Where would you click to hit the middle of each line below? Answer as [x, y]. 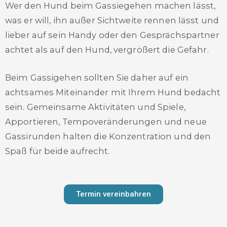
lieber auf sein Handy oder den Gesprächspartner [112, 35]
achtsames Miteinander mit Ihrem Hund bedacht [113, 92]
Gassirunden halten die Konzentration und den [108, 136]
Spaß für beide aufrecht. [57, 151]
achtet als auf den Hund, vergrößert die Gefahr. [108, 49]
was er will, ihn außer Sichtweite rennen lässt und [112, 20]
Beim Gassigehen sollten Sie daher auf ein [97, 77]
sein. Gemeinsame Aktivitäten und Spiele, [95, 107]
